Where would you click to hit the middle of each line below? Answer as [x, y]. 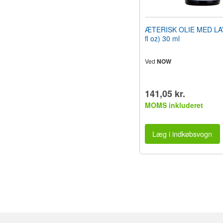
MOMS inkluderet [174, 105]
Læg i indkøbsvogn [182, 134]
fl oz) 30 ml [162, 38]
